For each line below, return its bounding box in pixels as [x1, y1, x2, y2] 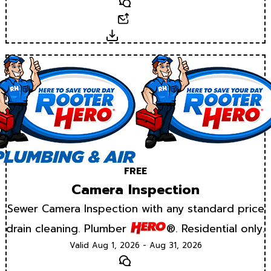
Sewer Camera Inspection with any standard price [7, 200, 264, 217]
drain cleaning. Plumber [6, 220, 130, 237]
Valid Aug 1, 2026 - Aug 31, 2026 [69, 239, 202, 251]
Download [117, 28, 165, 43]
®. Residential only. [166, 220, 265, 237]
